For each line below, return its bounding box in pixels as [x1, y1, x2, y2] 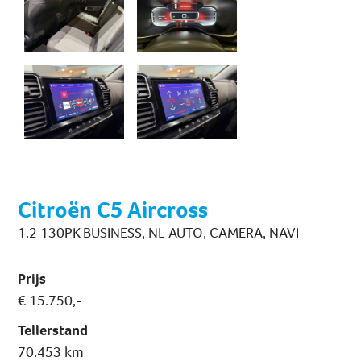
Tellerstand [18, 321, 89, 341]
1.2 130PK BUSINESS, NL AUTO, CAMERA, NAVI [18, 223, 300, 243]
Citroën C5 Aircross [18, 195, 209, 226]
